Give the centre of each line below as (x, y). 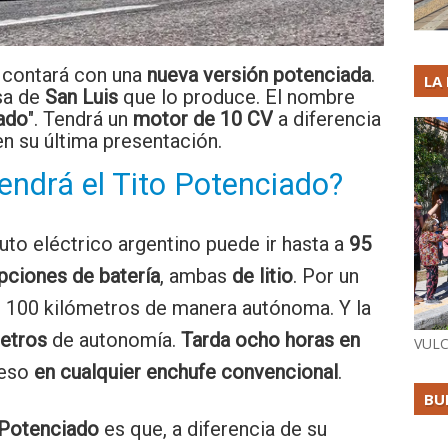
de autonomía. (116, 340)
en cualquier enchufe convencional (186, 372)
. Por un (326, 276)
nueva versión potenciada (259, 75)
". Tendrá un (78, 119)
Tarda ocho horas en (270, 340)
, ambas (196, 276)
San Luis (81, 97)
